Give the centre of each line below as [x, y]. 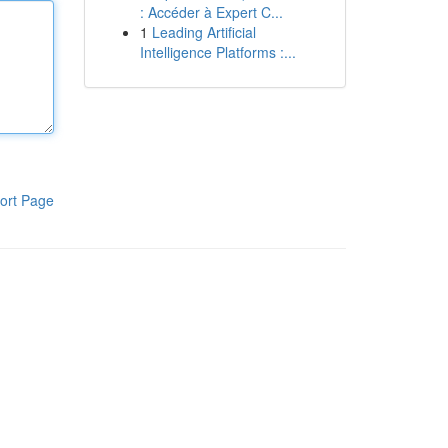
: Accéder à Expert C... [211, 12]
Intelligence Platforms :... [217, 52]
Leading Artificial [203, 32]
